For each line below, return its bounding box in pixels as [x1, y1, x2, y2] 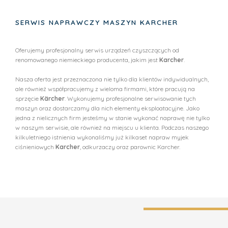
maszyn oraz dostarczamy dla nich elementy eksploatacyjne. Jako [15, 104, 199, 112]
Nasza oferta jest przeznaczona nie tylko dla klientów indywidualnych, [15, 75, 209, 83]
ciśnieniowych [15, 143, 55, 151]
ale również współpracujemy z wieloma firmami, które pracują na [15, 85, 195, 93]
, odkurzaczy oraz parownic [80, 143, 157, 151]
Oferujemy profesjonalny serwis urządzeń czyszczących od [15, 46, 179, 54]
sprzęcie [15, 95, 40, 103]
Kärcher [40, 95, 65, 103]
